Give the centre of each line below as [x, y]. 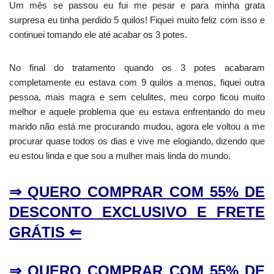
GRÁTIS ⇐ [45, 232]
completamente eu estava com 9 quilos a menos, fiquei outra [137, 83]
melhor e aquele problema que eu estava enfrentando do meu [137, 112]
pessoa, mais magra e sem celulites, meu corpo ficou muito [137, 97]
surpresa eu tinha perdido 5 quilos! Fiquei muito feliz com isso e [137, 20]
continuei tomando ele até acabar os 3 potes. [98, 35]
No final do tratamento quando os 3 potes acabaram [137, 68]
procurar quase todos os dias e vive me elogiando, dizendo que [137, 141]
